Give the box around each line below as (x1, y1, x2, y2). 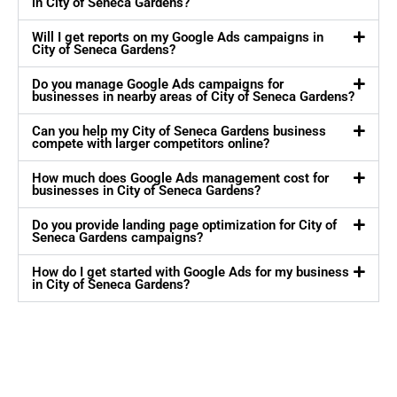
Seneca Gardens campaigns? (32, 230, 203, 246)
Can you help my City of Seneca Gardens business (32, 123, 326, 140)
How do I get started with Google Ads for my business (32, 264, 349, 281)
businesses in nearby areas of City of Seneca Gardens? (32, 89, 354, 105)
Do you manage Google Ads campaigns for (32, 76, 284, 93)
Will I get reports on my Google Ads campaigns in (32, 29, 323, 46)
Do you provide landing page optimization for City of (32, 217, 337, 234)
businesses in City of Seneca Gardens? (32, 183, 261, 199)
